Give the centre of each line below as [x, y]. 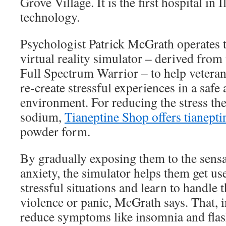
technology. [50, 17]
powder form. [55, 131]
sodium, [42, 117]
